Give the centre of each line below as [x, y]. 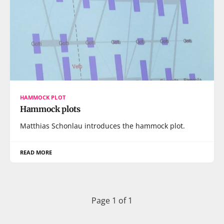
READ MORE [36, 152]
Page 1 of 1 [112, 200]
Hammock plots [50, 109]
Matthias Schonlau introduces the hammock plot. [102, 126]
